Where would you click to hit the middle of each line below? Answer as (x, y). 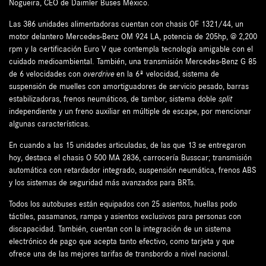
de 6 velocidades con (46, 74)
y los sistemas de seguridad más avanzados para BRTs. (102, 183)
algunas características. (50, 124)
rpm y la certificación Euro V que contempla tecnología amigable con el (131, 49)
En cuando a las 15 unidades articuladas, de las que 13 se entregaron (127, 145)
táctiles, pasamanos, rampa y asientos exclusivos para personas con (125, 216)
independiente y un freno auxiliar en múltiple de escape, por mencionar (130, 111)
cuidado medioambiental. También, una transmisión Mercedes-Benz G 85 (133, 61)
